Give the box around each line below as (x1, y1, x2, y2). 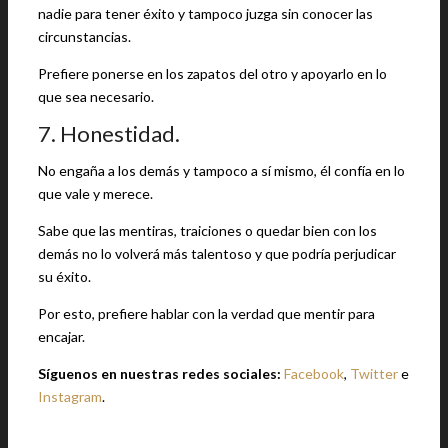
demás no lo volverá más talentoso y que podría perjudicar (38, 245, 396, 262)
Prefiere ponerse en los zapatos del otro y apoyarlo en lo (38, 65, 387, 82)
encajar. (38, 328, 85, 345)
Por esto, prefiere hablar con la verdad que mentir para (38, 305, 375, 322)
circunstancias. (38, 28, 131, 45)
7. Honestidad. (38, 120, 180, 147)
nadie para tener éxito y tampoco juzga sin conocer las (38, 5, 373, 22)
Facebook (284, 365, 344, 382)
